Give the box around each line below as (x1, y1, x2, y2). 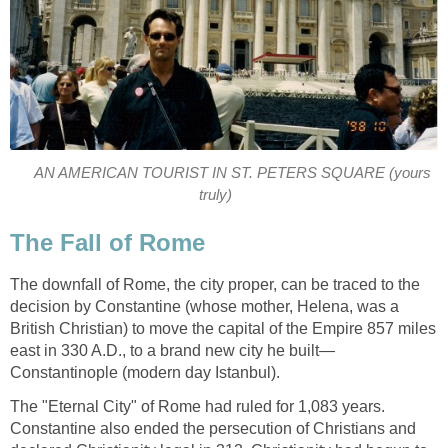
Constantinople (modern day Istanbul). (10, 364, 280, 382)
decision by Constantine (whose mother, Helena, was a (10, 298, 399, 316)
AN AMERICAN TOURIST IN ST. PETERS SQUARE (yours (33, 164, 431, 181)
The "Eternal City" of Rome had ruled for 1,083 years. (10, 398, 385, 416)
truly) (199, 186, 233, 203)
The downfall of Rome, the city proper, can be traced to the (10, 276, 420, 294)
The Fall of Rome (10, 228, 205, 256)
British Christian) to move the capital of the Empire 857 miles (10, 320, 436, 338)
